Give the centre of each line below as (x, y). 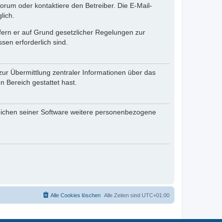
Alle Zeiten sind (123, 195)
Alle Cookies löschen (76, 195)
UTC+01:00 (156, 195)
